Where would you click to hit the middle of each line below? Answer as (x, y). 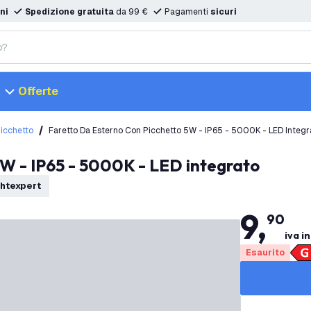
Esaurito (265, 253)
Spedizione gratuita (69, 12)
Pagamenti (187, 12)
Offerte (38, 91)
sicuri (224, 12)
